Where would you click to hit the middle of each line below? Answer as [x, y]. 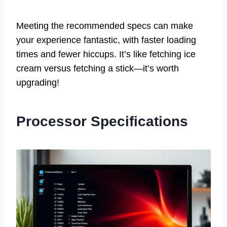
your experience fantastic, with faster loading [106, 40]
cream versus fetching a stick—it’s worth [98, 69]
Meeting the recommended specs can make [105, 26]
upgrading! [38, 83]
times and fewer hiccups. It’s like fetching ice [106, 54]
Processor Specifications [102, 122]
